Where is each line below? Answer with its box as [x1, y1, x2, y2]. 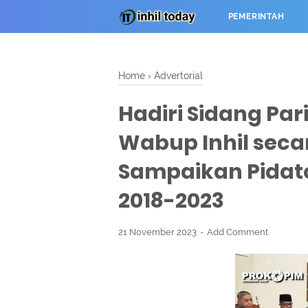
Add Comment [207, 227, 268, 237]
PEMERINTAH [228, 12, 285, 21]
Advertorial [154, 69, 203, 81]
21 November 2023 [118, 227, 199, 237]
